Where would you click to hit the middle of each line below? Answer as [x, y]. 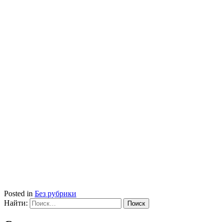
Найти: [16, 203]
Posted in [19, 193]
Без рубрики [55, 193]
